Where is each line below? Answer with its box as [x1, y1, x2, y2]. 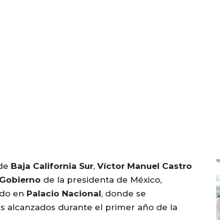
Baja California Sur [11, 161, 93, 171]
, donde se [101, 189, 146, 199]
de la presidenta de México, [41, 175, 162, 185]
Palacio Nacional [27, 189, 101, 199]
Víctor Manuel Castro [97, 161, 192, 171]
